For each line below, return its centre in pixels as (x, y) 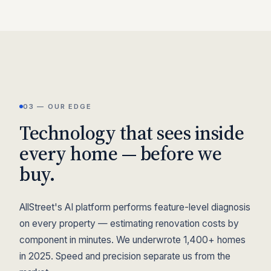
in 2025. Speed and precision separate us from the (125, 256)
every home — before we (121, 154)
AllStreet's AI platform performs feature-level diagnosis (135, 207)
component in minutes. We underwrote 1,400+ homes (132, 240)
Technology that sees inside (132, 133)
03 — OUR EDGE (57, 106)
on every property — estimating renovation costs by (129, 224)
